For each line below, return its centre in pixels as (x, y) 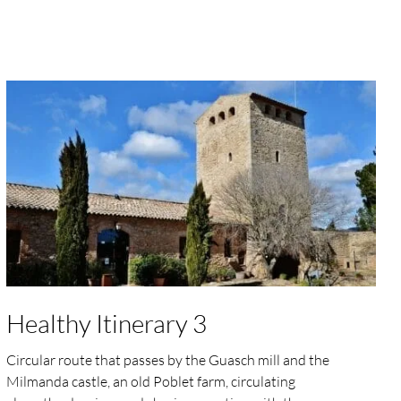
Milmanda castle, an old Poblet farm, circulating (150, 381)
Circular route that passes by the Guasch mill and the (167, 359)
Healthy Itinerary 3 (106, 323)
